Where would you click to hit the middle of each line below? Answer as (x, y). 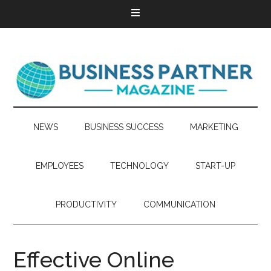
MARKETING (214, 127)
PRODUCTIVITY (86, 204)
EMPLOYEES (60, 166)
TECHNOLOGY (139, 166)
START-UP (215, 166)
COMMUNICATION (179, 204)
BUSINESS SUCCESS (124, 127)
